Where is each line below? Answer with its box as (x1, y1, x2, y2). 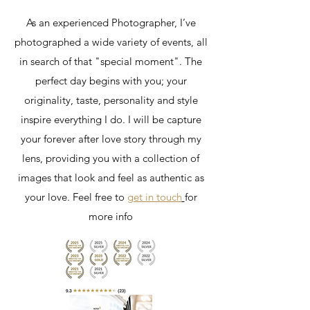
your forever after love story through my (20, 132, 201, 145)
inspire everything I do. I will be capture (20, 113, 201, 126)
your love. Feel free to (24, 190, 127, 203)
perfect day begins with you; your (35, 74, 187, 87)
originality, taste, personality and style (24, 93, 198, 107)
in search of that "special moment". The (19, 55, 202, 68)
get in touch (127, 190, 182, 203)
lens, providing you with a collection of (22, 152, 199, 165)
